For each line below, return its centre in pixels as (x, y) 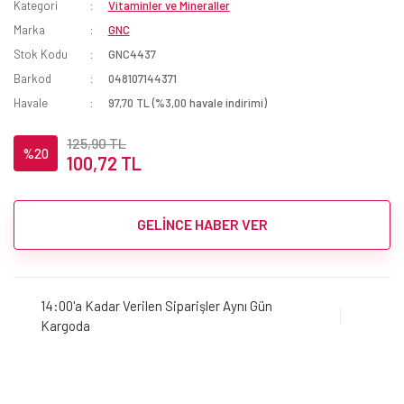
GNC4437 (132, 54)
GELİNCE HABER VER (202, 225)
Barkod (32, 78)
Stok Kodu (41, 54)
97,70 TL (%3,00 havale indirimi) (187, 102)
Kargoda (65, 326)
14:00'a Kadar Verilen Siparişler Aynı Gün (156, 306)
